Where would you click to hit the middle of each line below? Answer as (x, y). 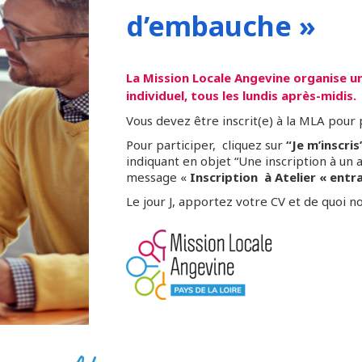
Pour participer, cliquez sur (204, 145)
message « (158, 177)
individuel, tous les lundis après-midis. (241, 96)
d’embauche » (221, 26)
